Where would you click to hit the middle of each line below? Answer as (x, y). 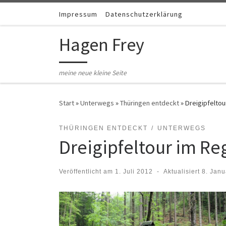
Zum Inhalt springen (45, 14)
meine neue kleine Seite (93, 73)
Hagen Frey (102, 45)
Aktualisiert (182, 172)
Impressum (78, 14)
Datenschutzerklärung (144, 14)
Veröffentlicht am (87, 172)
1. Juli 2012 (134, 172)
